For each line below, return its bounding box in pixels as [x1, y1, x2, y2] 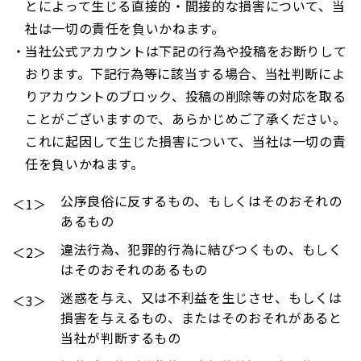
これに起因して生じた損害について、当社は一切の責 [25, 131, 346, 151]
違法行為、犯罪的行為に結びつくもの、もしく [60, 239, 342, 259]
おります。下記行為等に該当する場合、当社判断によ [25, 64, 346, 83]
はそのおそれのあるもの [60, 259, 209, 279]
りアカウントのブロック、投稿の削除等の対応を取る [25, 86, 346, 106]
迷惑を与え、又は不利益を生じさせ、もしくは [60, 288, 342, 307]
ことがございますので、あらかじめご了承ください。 [25, 109, 346, 128]
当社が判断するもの [60, 328, 181, 347]
